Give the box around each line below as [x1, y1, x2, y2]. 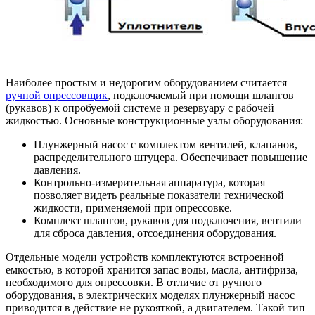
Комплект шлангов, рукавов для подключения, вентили [34, 214, 302, 226]
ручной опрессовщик [6, 89, 108, 101]
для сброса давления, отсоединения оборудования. [34, 226, 276, 239]
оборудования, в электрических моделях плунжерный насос [6, 288, 295, 301]
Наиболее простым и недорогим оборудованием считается [6, 76, 287, 89]
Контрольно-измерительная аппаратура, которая [34, 176, 265, 188]
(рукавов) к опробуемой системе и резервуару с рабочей [6, 101, 274, 114]
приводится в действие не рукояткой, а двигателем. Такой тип [6, 301, 305, 314]
